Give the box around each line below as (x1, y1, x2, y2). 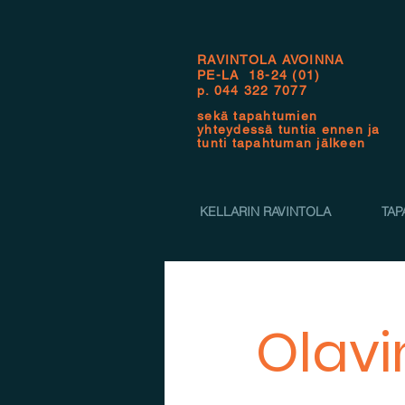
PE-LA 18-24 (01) (197, 68, 321, 82)
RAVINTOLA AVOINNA (197, 52, 344, 67)
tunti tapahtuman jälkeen (197, 136, 366, 150)
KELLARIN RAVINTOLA (200, 203, 331, 220)
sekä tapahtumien (197, 108, 318, 123)
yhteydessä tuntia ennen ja (197, 122, 381, 137)
